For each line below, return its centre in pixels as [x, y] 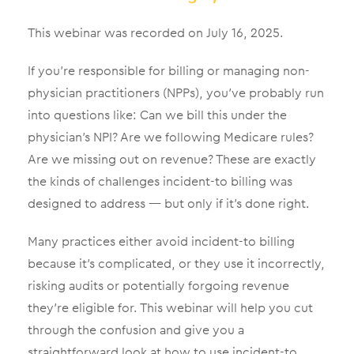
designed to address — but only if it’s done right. [169, 203]
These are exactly [266, 159]
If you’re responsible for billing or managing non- [169, 70]
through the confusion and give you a [136, 330]
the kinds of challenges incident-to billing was [160, 181]
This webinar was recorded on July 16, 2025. [156, 32]
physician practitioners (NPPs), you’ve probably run [176, 92]
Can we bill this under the [213, 115]
